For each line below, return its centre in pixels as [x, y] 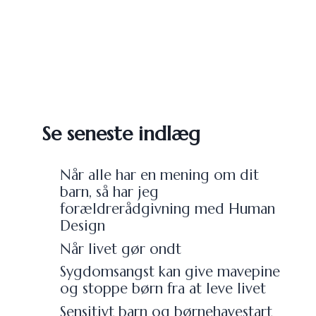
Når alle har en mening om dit [159, 175]
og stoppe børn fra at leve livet [163, 289]
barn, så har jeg [109, 192]
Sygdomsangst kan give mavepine [170, 272]
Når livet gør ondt [120, 249]
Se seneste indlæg [121, 133]
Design [82, 226]
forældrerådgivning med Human [167, 209]
